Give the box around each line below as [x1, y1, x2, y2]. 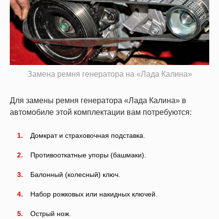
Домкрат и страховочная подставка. [30, 131, 145, 139]
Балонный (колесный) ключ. [30, 170, 120, 178]
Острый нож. [30, 209, 71, 218]
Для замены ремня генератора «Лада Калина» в [10, 96, 186, 105]
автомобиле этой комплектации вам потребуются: [10, 108, 192, 116]
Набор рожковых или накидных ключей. [30, 190, 157, 198]
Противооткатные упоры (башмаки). [30, 151, 146, 159]
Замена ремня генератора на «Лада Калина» [27, 69, 192, 78]
